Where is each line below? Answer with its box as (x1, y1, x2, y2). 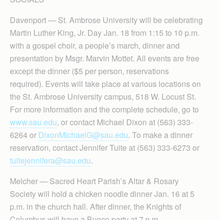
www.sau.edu (10, 116, 57, 128)
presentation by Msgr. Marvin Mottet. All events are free (10, 53, 199, 64)
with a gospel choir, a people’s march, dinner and (10, 40, 180, 51)
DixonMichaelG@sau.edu (38, 129, 128, 140)
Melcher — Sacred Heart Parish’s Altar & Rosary (10, 175, 179, 187)
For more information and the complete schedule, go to (10, 104, 199, 115)
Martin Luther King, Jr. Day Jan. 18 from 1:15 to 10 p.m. (10, 27, 199, 38)
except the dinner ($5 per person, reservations (10, 65, 169, 77)
